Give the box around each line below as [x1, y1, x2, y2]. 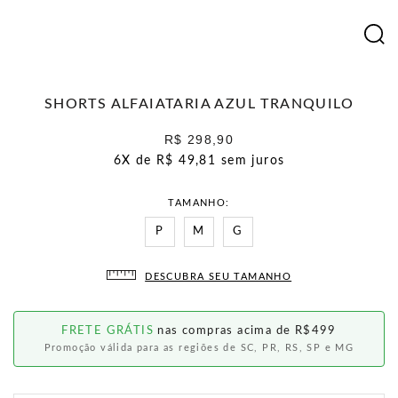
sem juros [220, 155, 285, 167]
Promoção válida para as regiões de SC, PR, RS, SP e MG [44, 343, 354, 353]
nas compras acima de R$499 [154, 325, 337, 337]
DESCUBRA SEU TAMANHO [145, 272, 292, 282]
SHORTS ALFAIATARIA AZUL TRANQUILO [44, 97, 354, 111]
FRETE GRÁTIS [61, 325, 154, 337]
